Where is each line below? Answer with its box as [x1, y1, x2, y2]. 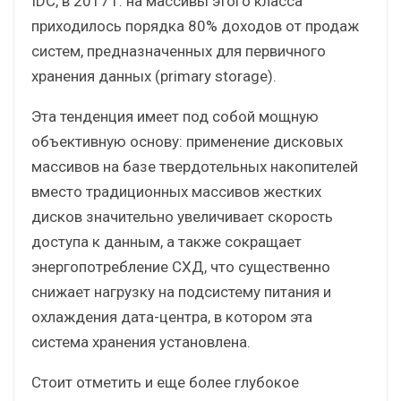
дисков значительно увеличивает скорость [31, 207, 333, 226]
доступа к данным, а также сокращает [31, 232, 302, 251]
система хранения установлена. [31, 332, 251, 351]
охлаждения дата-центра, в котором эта [31, 307, 312, 326]
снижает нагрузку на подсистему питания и [31, 282, 331, 301]
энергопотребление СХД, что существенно [31, 257, 330, 276]
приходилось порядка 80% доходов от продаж [31, 16, 359, 35]
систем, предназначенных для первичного [31, 41, 326, 60]
